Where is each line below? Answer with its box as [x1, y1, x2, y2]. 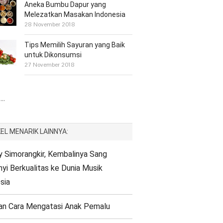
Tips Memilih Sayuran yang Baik [24, 41, 125, 49]
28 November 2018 [24, 20, 76, 29]
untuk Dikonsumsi [24, 51, 82, 59]
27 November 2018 [24, 61, 75, 69]
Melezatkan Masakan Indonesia [24, 10, 126, 19]
